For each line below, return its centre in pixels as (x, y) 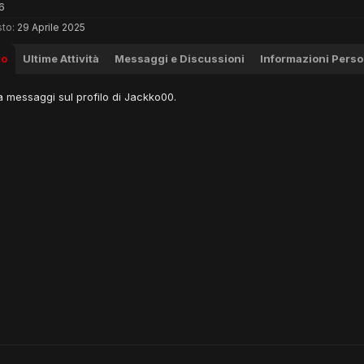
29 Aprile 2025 (51, 27)
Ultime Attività (61, 58)
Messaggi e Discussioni (180, 58)
